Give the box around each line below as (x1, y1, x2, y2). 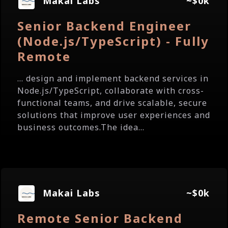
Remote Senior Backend (17, 210, 183, 226)
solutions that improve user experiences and (17, 109, 210, 121)
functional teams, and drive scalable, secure (17, 97, 207, 108)
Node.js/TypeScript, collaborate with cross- (17, 85, 204, 96)
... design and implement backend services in (17, 73, 209, 84)
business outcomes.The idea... (17, 122, 145, 133)
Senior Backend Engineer (17, 17, 191, 34)
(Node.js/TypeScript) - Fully (17, 33, 209, 49)
